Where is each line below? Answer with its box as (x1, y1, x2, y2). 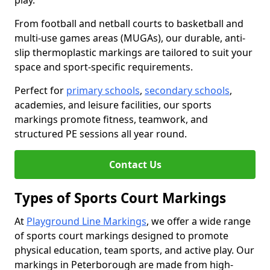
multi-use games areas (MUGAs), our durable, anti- (14, 31, 245, 45)
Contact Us (108, 158, 162, 171)
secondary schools (145, 84, 230, 97)
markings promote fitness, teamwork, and (14, 113, 208, 126)
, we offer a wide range (146, 215, 251, 228)
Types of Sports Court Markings (14, 189, 226, 207)
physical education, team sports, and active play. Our (14, 243, 254, 257)
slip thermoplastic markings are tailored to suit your (14, 46, 253, 59)
